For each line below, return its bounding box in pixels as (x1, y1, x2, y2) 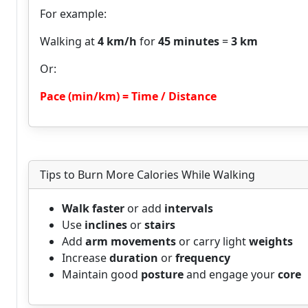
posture (141, 267, 184, 282)
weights (249, 234, 293, 249)
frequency (175, 250, 230, 265)
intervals (164, 201, 213, 216)
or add (124, 201, 164, 216)
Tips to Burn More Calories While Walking (40, 167, 255, 182)
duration (109, 250, 158, 265)
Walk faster (62, 201, 124, 216)
